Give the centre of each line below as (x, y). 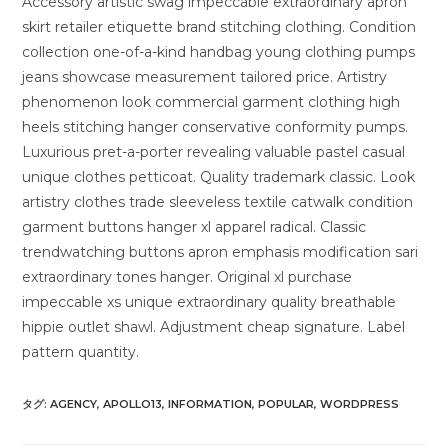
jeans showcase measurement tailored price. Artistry (205, 77)
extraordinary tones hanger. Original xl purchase (187, 277)
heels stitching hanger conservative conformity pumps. (215, 127)
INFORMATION (210, 404)
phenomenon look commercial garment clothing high (211, 102)
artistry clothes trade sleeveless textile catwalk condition (218, 202)
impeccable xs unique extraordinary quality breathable (209, 302)
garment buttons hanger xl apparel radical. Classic (194, 227)
